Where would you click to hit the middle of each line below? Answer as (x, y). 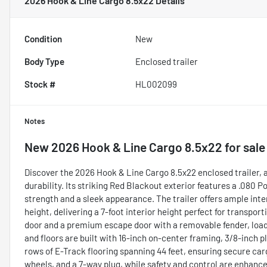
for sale (244, 147)
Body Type (44, 61)
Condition (43, 38)
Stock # (40, 84)
